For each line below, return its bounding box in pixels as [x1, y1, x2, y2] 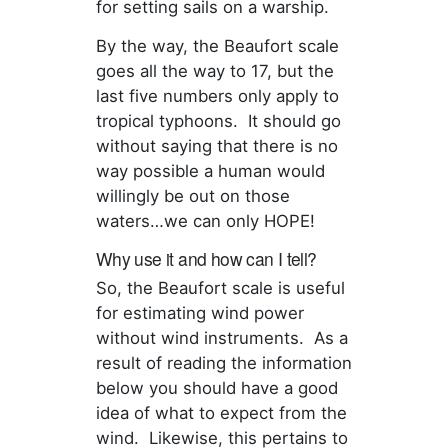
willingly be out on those [95, 186, 290, 207]
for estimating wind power [95, 303, 304, 324]
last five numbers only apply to [95, 86, 339, 107]
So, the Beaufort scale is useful [95, 278, 345, 299]
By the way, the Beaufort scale [95, 36, 339, 57]
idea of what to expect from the [95, 403, 347, 424]
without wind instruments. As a [95, 328, 348, 349]
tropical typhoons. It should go [95, 111, 341, 132]
